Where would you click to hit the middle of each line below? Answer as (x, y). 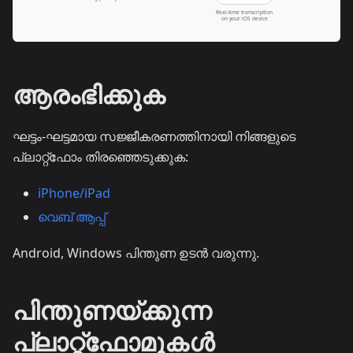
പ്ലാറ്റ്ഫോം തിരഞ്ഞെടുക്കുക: (100, 156)
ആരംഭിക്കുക (89, 94)
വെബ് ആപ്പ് (72, 216)
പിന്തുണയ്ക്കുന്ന (112, 310)
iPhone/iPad (74, 193)
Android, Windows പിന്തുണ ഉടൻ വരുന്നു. (136, 253)
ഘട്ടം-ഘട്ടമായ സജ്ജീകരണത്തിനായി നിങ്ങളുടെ (154, 136)
